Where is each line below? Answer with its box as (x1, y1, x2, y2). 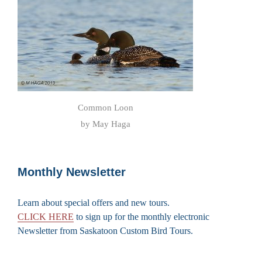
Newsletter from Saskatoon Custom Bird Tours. (18, 225, 193, 236)
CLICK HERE (18, 211, 74, 222)
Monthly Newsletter (18, 165, 126, 178)
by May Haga (80, 119, 130, 129)
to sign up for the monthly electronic (74, 211, 209, 222)
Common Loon (77, 102, 133, 112)
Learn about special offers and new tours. (18, 197, 170, 208)
